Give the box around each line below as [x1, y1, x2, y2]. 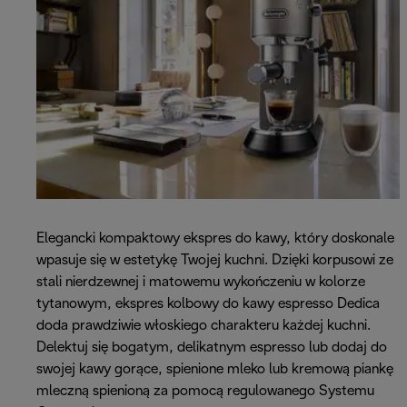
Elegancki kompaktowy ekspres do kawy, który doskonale [36, 232, 394, 246]
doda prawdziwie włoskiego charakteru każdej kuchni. [36, 319, 371, 333]
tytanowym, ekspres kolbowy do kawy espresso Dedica [36, 297, 380, 312]
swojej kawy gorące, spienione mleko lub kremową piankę [36, 362, 393, 377]
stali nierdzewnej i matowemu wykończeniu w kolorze [36, 275, 365, 290]
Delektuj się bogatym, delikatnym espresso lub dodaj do [36, 341, 387, 355]
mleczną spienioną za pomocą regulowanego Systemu [36, 384, 374, 399]
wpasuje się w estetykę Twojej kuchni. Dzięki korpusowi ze [36, 253, 393, 268]
